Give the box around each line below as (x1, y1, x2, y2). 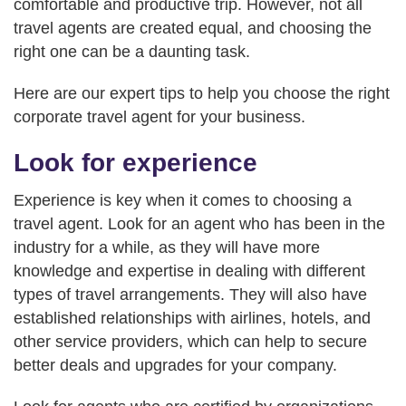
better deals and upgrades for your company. (14, 356, 337, 374)
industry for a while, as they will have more (14, 238, 320, 256)
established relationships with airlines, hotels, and (14, 309, 371, 327)
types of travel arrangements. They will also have (14, 285, 367, 304)
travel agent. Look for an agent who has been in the (14, 215, 385, 233)
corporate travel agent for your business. (14, 108, 305, 126)
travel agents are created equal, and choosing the (14, 19, 372, 37)
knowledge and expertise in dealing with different (14, 262, 365, 280)
